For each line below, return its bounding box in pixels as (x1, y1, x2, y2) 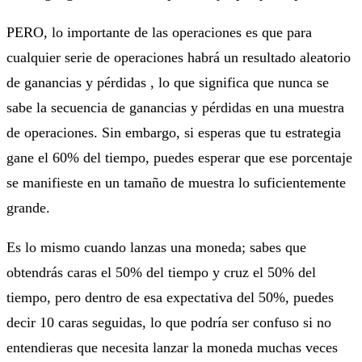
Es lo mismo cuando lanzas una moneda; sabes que (6, 238, 306, 255)
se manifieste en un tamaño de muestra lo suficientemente (6, 174, 346, 191)
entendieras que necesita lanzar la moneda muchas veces (6, 339, 338, 356)
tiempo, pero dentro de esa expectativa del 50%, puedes (6, 288, 334, 305)
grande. (6, 199, 50, 216)
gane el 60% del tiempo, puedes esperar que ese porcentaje (6, 149, 352, 166)
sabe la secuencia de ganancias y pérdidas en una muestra (6, 99, 344, 116)
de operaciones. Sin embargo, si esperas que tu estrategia (6, 124, 341, 141)
